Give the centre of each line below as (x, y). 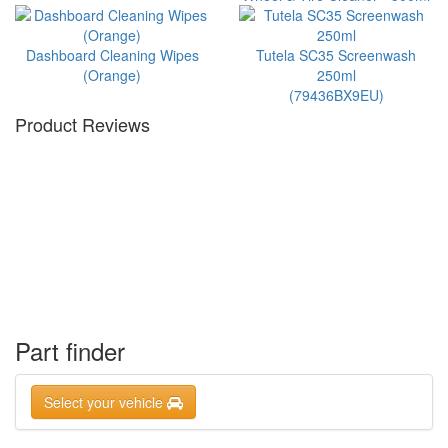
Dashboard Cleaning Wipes (112, 55)
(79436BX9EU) (336, 95)
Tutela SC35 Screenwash (336, 55)
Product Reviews (82, 124)
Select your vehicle (105, 402)
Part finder (70, 350)
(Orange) (112, 75)
